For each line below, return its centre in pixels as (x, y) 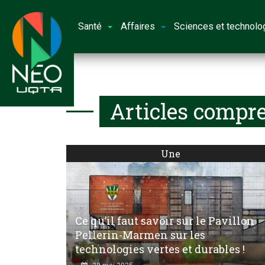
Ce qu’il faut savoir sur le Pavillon (165, 220)
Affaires (138, 26)
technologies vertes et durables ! (160, 249)
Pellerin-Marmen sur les (140, 235)
